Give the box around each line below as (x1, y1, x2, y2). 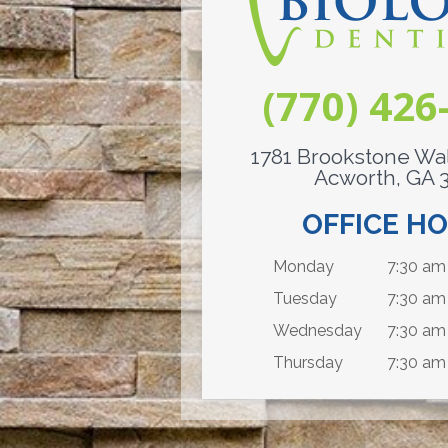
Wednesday (272, 320, 362, 340)
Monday (272, 256, 334, 276)
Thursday (272, 352, 343, 372)
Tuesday (272, 288, 337, 308)
